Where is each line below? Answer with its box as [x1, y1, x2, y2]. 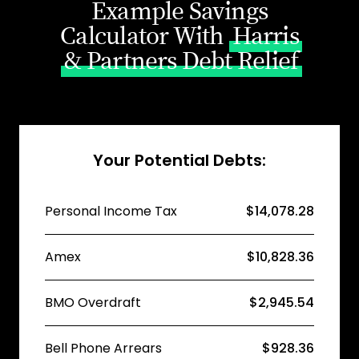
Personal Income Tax [45, 202, 177, 220]
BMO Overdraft [45, 293, 141, 312]
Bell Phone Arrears [45, 339, 162, 357]
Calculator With [60, 21, 229, 52]
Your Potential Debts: [93, 149, 266, 171]
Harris [232, 21, 299, 52]
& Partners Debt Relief [64, 46, 299, 77]
